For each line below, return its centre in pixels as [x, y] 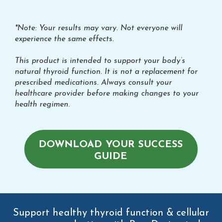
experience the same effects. [64, 39]
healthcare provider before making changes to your [107, 94]
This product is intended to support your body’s [100, 61]
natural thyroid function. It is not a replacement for [106, 72]
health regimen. [42, 105]
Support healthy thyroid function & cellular [111, 213]
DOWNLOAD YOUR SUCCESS [111, 145]
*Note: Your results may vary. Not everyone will [99, 28]
